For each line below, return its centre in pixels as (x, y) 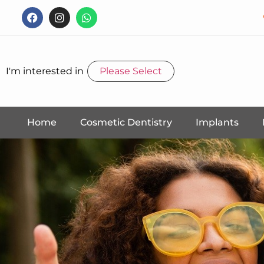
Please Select (131, 71)
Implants (217, 122)
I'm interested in (45, 71)
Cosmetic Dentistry (126, 122)
